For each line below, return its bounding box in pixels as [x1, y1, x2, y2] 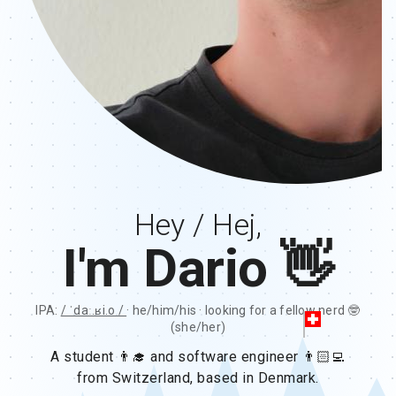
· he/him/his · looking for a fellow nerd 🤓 [126, 303, 361, 317]
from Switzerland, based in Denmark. [77, 369, 319, 386]
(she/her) [170, 320, 226, 334]
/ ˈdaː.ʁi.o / [60, 303, 127, 317]
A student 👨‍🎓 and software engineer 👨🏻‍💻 [50, 348, 346, 365]
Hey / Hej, [133, 207, 263, 242]
